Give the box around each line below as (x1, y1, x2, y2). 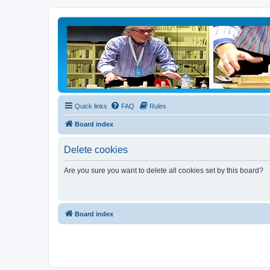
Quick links (75, 102, 107, 110)
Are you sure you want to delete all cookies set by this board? (64, 166, 263, 175)
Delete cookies (64, 145, 128, 155)
